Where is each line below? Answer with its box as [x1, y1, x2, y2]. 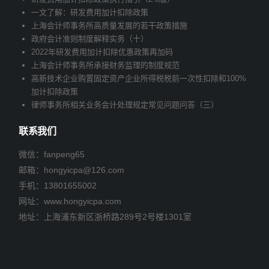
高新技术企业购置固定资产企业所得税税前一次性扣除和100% [31, 73, 246, 83]
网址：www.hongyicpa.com [19, 196, 121, 206]
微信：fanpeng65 [19, 149, 85, 159]
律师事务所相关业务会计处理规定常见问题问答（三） [31, 100, 219, 109]
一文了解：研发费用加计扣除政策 [31, 7, 148, 17]
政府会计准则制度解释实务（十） [31, 34, 148, 43]
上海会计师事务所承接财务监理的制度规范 [31, 60, 180, 70]
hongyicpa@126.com [44, 165, 124, 175]
